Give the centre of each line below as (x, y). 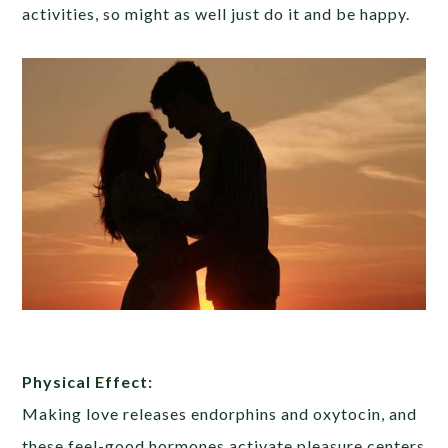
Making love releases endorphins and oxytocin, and (220, 413)
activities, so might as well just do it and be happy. (216, 14)
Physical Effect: (88, 381)
